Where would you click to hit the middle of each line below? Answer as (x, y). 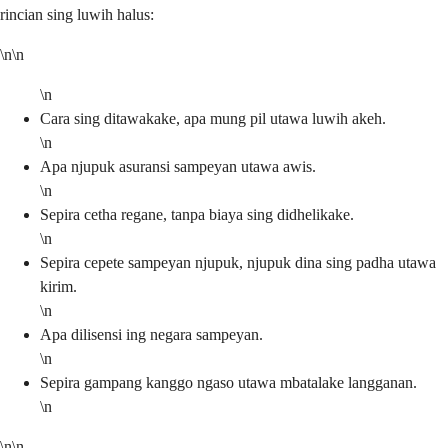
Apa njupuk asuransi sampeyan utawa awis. (178, 166)
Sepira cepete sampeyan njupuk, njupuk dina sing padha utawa (238, 262)
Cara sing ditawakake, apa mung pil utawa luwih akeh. (213, 118)
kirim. (58, 286)
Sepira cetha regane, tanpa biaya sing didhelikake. (197, 214)
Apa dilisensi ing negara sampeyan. (151, 334)
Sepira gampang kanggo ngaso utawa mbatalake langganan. (228, 382)
